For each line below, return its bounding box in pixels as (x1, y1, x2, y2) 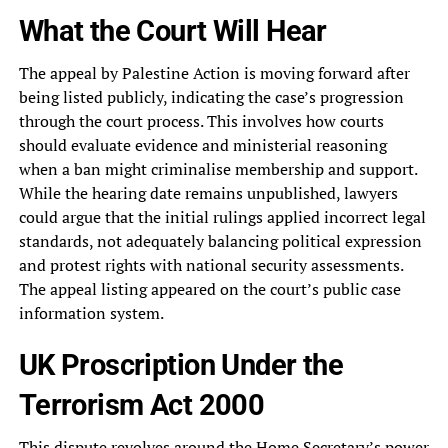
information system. (18, 302, 164, 325)
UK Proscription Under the (18, 348, 344, 383)
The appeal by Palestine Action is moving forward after (18, 62, 410, 85)
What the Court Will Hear (18, 14, 327, 49)
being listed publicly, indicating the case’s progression (18, 86, 404, 109)
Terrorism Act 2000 (18, 388, 265, 423)
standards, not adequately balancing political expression (18, 230, 422, 253)
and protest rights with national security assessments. (18, 254, 403, 277)
